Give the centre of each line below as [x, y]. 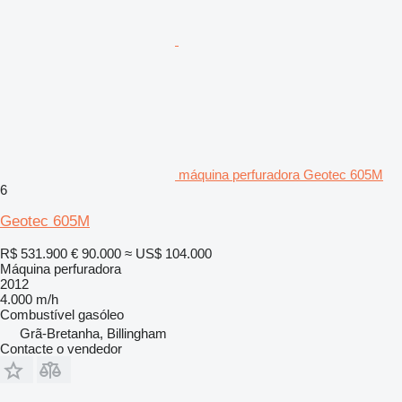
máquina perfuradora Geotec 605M [281, 174]
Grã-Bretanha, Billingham [93, 333]
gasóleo [101, 314]
